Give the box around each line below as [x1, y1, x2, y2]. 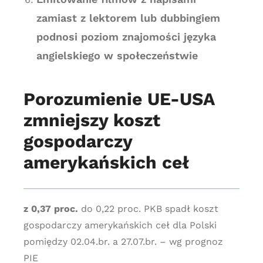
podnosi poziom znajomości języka [36, 31, 216, 43]
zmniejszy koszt [23, 110, 160, 130]
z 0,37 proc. [23, 203, 78, 214]
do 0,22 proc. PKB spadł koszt [77, 203, 218, 214]
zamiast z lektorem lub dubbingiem [36, 12, 220, 24]
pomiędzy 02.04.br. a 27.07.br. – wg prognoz [23, 236, 223, 247]
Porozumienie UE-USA [23, 89, 214, 109]
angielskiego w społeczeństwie [36, 49, 198, 62]
